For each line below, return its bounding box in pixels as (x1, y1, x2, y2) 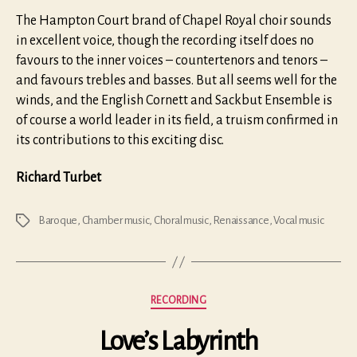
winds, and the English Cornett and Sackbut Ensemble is (16, 92, 332, 108)
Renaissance (213, 214, 269, 227)
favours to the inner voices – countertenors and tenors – (16, 53, 328, 68)
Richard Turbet (16, 171, 101, 186)
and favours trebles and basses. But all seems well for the (16, 73, 337, 88)
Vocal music (273, 214, 324, 227)
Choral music (153, 214, 209, 227)
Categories (178, 291, 237, 306)
